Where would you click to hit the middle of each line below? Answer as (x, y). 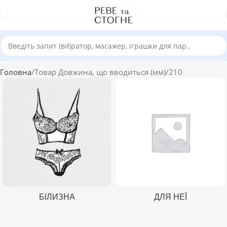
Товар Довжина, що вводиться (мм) (100, 72)
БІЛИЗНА (57, 197)
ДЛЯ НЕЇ (170, 197)
